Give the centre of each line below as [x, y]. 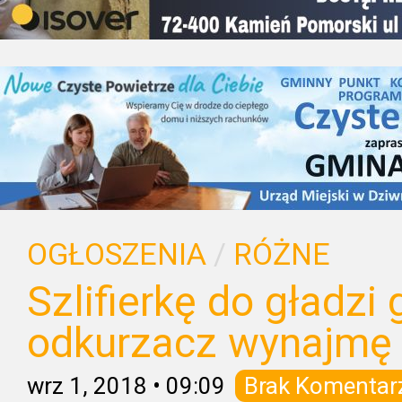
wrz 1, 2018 [87, 386]
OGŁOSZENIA [117, 254]
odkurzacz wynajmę [210, 343]
